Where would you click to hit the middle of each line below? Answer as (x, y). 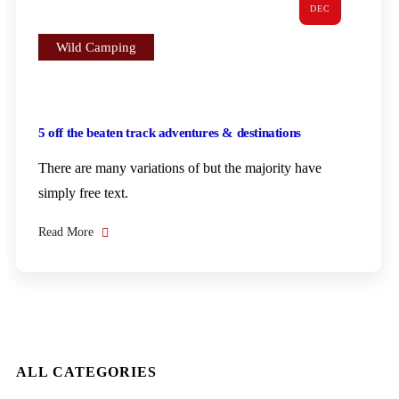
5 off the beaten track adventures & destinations (170, 133)
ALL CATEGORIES (86, 372)
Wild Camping (96, 47)
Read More (68, 232)
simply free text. (83, 193)
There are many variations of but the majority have (180, 168)
